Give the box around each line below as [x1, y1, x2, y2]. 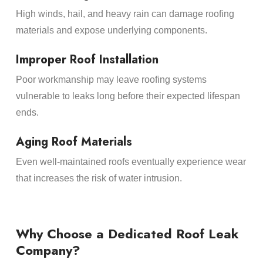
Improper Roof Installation [15, 50, 159, 68]
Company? [15, 241, 80, 260]
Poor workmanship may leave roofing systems [15, 74, 207, 85]
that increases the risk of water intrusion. [15, 173, 182, 183]
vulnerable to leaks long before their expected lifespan [15, 90, 240, 101]
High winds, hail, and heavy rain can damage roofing [15, 8, 234, 19]
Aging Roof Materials [15, 133, 132, 150]
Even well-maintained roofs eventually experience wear [15, 156, 246, 167]
